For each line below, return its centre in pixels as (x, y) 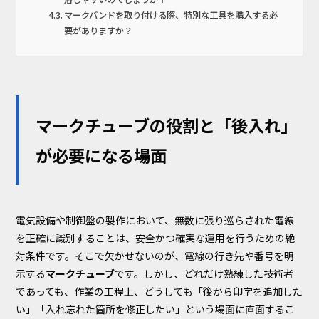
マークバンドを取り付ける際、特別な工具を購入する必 (171, 15)
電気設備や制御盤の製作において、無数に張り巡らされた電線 (155, 220)
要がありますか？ (99, 30)
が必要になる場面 (101, 155)
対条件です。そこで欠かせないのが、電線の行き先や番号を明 (155, 256)
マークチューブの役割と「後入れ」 (167, 125)
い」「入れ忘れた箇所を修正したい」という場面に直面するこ (156, 309)
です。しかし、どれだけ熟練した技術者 (204, 274)
